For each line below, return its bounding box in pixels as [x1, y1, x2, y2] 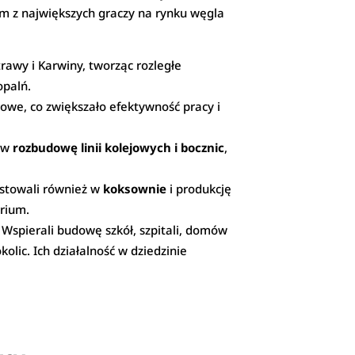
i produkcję [166, 181, 232, 197]
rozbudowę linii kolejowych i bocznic [13, 139, 225, 156]
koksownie [103, 181, 167, 197]
